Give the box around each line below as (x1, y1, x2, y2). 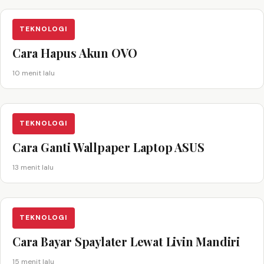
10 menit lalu (12, 68, 55, 78)
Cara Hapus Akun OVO (12, 44, 138, 61)
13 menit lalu (12, 162, 54, 172)
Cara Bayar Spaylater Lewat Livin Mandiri (12, 233, 240, 249)
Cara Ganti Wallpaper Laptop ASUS (12, 138, 204, 155)
